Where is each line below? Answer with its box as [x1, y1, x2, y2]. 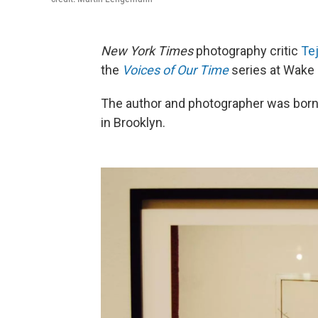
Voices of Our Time [122, 62, 229, 78]
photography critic [196, 43, 301, 59]
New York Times [101, 43, 196, 59]
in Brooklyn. [101, 115, 165, 131]
